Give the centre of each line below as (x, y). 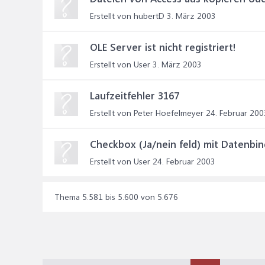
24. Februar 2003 (184, 161)
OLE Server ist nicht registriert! (163, 47)
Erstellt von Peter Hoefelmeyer (147, 113)
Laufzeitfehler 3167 (135, 95)
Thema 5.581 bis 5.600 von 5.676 (116, 197)
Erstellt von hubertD (127, 16)
